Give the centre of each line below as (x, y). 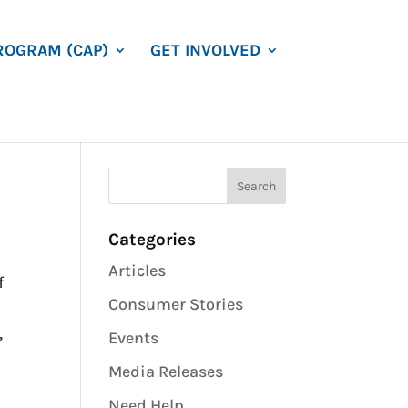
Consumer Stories (176, 304)
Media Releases (166, 372)
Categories (153, 240)
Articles (138, 270)
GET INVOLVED (205, 50)
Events (134, 338)
